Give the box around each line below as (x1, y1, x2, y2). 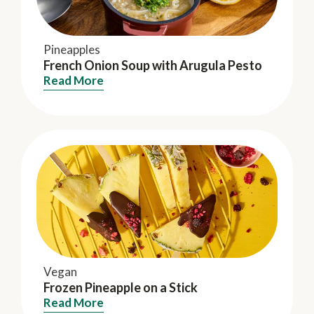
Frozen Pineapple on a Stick (43, 280, 198, 296)
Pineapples (43, 42, 100, 57)
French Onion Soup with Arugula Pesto (43, 57, 262, 74)
